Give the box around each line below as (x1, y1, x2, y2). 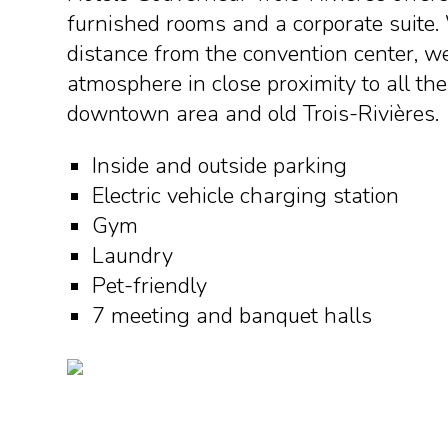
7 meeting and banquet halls (92, 301, 373, 331)
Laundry (92, 241, 180, 271)
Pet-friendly (92, 271, 208, 301)
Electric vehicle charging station (92, 181, 400, 211)
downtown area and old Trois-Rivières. (67, 99, 440, 129)
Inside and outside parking (92, 151, 348, 181)
